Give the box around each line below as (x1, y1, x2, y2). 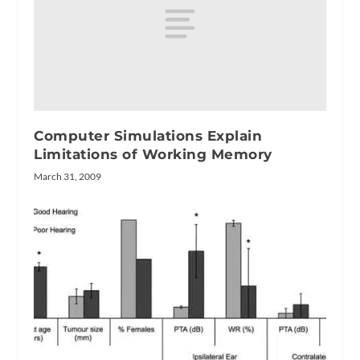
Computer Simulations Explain (34, 128, 263, 145)
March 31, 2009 (34, 170, 102, 183)
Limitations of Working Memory (34, 146, 272, 163)
